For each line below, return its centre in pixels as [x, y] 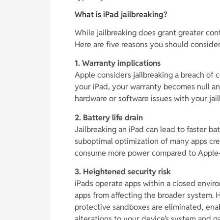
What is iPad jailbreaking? [121, 14]
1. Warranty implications [118, 63]
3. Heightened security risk [123, 172]
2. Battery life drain [109, 117]
